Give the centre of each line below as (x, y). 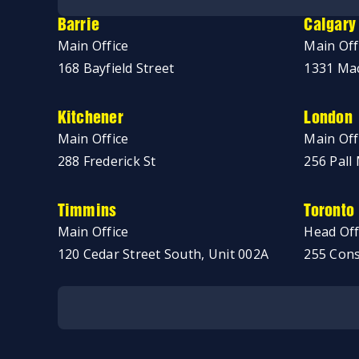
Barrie (79, 26)
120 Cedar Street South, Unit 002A (163, 254)
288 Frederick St (107, 161)
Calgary (330, 26)
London (328, 119)
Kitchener (90, 119)
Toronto (329, 212)
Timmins (87, 212)
